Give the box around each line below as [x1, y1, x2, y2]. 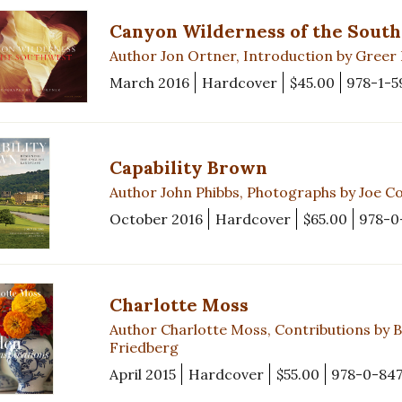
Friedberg [109, 337, 179, 356]
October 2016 [109, 210, 203, 229]
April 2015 [109, 364, 176, 383]
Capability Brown [109, 156, 267, 179]
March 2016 [109, 73, 189, 92]
